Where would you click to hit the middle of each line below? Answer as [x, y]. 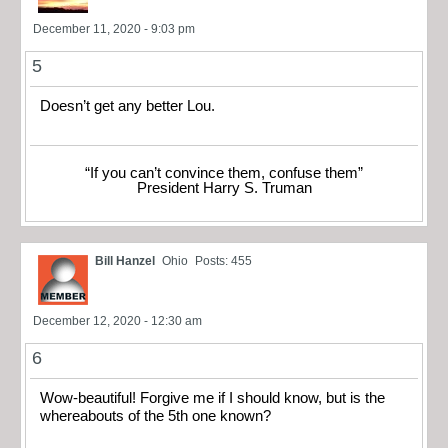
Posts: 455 [223, 261]
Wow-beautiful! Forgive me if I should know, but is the [212, 398]
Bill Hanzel [125, 261]
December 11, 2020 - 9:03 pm [114, 28]
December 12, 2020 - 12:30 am [117, 321]
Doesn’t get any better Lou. [127, 105]
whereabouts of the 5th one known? [155, 416]
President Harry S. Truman [224, 188]
